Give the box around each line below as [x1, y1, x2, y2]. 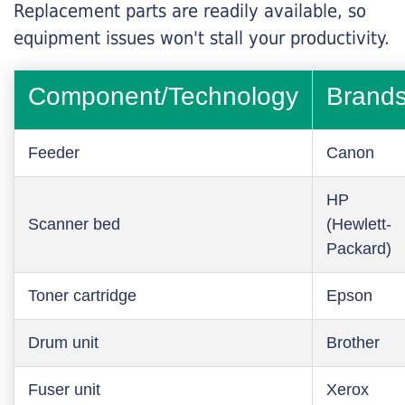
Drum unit [28, 334, 99, 352]
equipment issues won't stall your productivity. [14, 27, 390, 49]
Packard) [326, 240, 391, 258]
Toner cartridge [28, 287, 137, 305]
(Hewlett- [326, 215, 391, 233]
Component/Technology [28, 82, 298, 110]
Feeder [28, 144, 80, 162]
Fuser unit [28, 381, 100, 399]
